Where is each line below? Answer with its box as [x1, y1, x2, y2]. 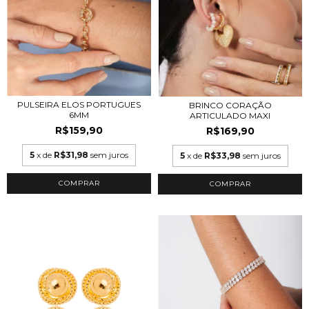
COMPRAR [209, 179, 251, 188]
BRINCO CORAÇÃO [188, 99, 272, 110]
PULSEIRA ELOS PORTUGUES [17, 99, 141, 110]
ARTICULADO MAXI [190, 110, 270, 121]
